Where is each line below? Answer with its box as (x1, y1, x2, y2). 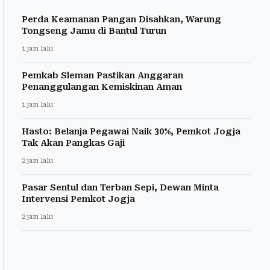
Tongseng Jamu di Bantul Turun (22, 26, 166, 36)
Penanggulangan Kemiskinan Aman (22, 82, 182, 92)
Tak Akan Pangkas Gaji (22, 138, 125, 148)
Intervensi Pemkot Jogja (22, 194, 135, 204)
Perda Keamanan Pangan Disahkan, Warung (22, 14, 221, 25)
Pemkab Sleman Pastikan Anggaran (22, 71, 183, 81)
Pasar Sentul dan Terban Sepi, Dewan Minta (22, 183, 219, 193)
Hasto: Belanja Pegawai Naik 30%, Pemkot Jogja (22, 127, 240, 137)
